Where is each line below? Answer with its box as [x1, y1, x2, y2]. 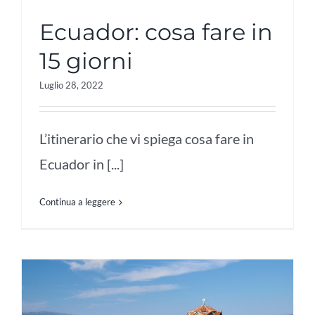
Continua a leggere [39, 196, 115, 208]
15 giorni [39, 47, 133, 75]
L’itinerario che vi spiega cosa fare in [39, 130, 254, 148]
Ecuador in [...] [39, 155, 124, 173]
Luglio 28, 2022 [39, 79, 103, 91]
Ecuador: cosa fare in [39, 18, 273, 46]
